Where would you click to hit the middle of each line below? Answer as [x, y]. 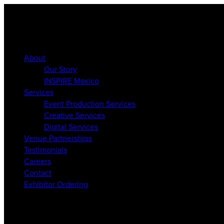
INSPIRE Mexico [71, 80]
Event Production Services [90, 103]
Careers [37, 161]
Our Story [60, 69]
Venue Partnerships [58, 138]
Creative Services [74, 115]
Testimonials [45, 149]
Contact [38, 172]
